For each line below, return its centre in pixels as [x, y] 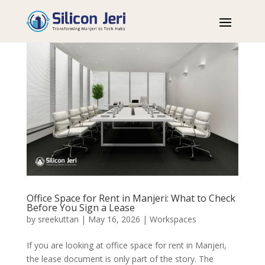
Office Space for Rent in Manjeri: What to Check [131, 198]
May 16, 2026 [114, 219]
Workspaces [173, 219]
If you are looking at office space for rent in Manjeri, [126, 245]
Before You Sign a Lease [80, 207]
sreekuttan [58, 219]
